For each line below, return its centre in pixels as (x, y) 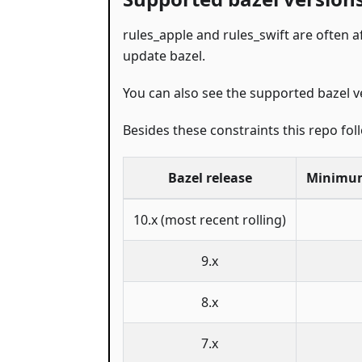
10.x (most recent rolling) (210, 219)
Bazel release (210, 177)
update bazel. (164, 55)
